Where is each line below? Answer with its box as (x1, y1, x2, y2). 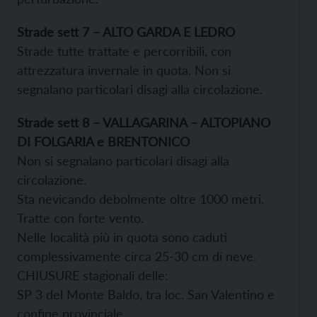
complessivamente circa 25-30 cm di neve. (17, 248, 256, 264)
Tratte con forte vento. (17, 209, 144, 226)
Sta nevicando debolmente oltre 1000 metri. (17, 190, 264, 207)
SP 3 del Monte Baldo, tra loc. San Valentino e (17, 286, 275, 302)
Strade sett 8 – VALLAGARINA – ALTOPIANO (17, 114, 270, 130)
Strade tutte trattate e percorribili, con (17, 42, 231, 59)
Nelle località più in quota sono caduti (17, 229, 227, 245)
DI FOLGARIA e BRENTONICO (17, 133, 190, 149)
